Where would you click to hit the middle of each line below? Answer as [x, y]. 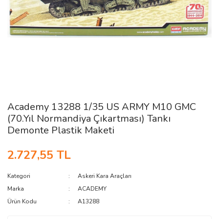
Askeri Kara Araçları [105, 176]
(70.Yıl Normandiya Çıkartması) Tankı [89, 118]
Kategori [19, 176]
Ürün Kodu [22, 201]
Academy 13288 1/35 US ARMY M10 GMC [102, 107]
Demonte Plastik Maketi [61, 130]
